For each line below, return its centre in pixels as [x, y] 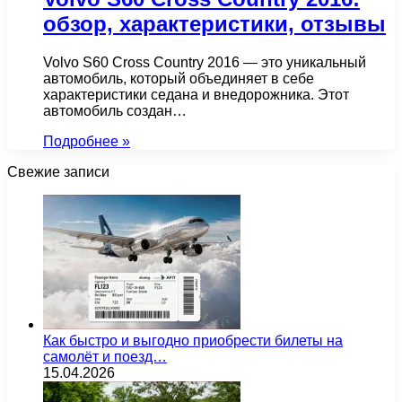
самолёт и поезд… [105, 356]
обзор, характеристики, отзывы [214, 23]
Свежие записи [58, 171]
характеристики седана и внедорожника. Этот [196, 94]
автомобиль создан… [115, 110]
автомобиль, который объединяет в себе [179, 78]
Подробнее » [87, 141]
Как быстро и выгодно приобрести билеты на [193, 340]
